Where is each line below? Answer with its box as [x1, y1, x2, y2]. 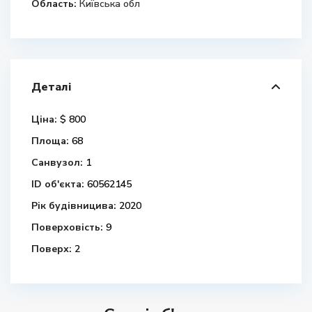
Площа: [31, 134, 69, 148]
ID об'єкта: [31, 178, 84, 191]
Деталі [31, 79, 71, 95]
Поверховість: [31, 221, 103, 234]
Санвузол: [31, 156, 83, 169]
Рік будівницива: [31, 199, 116, 212]
